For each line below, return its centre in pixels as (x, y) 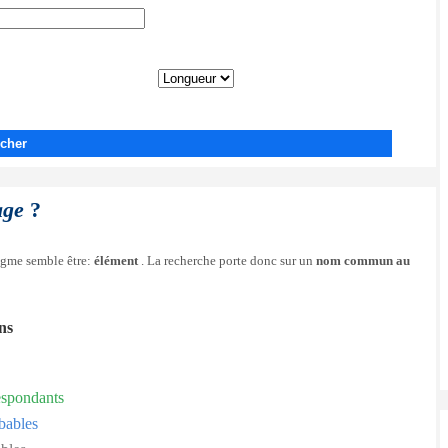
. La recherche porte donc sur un (227, 261)
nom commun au (363, 261)
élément (116, 261)
